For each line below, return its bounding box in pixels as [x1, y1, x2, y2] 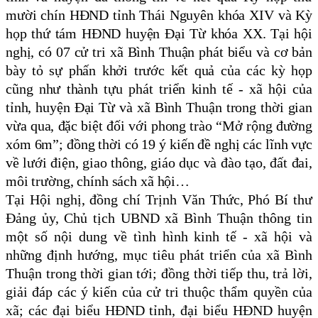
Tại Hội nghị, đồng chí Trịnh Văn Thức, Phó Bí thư [6, 192, 312, 208]
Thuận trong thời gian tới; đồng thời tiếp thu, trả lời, [6, 265, 312, 282]
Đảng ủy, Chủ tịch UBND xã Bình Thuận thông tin [6, 210, 312, 226]
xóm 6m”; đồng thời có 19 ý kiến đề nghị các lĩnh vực [6, 136, 312, 153]
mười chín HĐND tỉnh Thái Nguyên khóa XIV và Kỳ [6, 7, 312, 23]
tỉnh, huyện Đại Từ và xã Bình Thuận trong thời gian [6, 99, 312, 116]
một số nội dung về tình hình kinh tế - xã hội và [6, 229, 312, 245]
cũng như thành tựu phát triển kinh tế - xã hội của [6, 81, 312, 97]
